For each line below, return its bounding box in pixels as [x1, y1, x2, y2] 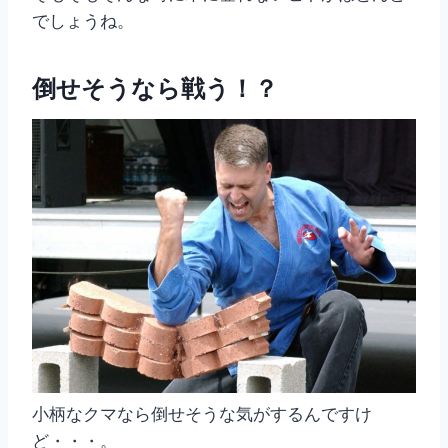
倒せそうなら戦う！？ [32, 73, 278, 105]
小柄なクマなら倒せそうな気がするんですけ [32, 403, 372, 426]
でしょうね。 [32, 10, 134, 33]
